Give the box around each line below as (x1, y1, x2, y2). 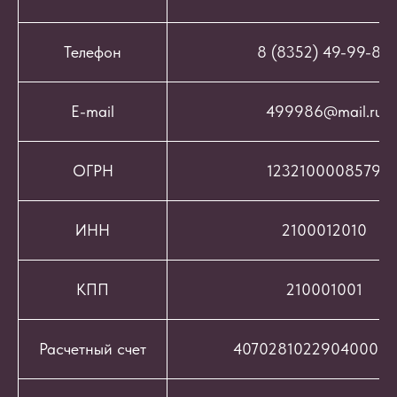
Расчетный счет (39, 339, 146, 359)
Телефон (64, 43, 121, 62)
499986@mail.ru (265, 102, 383, 121)
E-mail (71, 102, 114, 121)
